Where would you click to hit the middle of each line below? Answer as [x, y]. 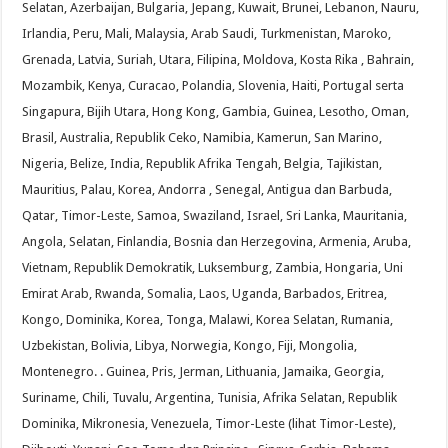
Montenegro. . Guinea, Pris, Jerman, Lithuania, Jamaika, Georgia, [203, 372]
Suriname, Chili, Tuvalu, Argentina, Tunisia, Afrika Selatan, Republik [210, 398]
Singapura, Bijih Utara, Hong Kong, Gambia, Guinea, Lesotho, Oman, [216, 112]
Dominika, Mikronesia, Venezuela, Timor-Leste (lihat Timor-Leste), [209, 424]
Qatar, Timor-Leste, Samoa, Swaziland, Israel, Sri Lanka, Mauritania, [215, 216]
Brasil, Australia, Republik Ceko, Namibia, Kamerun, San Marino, [202, 138]
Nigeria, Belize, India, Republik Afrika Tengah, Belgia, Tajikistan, [202, 164]
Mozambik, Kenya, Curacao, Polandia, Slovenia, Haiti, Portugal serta [213, 86]
